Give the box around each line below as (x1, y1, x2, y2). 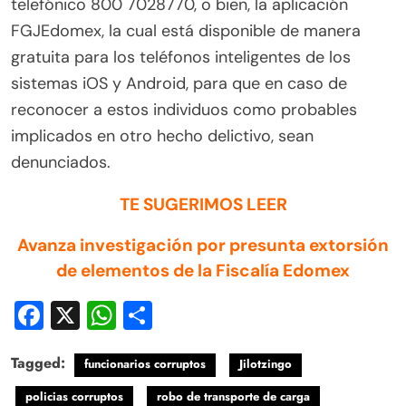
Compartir (152, 296, 291, 335)
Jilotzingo (239, 355, 292, 373)
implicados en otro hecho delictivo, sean (11, 125, 314, 148)
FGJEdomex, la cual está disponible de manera (11, 20, 361, 43)
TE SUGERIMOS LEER (119, 193, 287, 217)
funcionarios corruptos (84, 355, 206, 373)
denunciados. (11, 151, 111, 174)
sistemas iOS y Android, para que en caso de (11, 72, 347, 95)
